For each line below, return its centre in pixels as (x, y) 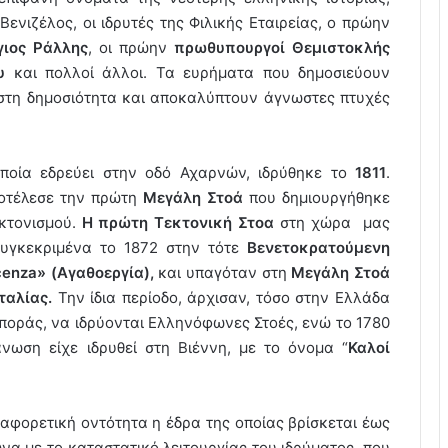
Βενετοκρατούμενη (314, 247)
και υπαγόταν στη (222, 272)
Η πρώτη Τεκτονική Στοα (178, 222)
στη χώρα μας (332, 222)
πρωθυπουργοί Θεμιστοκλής (282, 47)
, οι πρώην (131, 47)
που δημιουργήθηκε (316, 197)
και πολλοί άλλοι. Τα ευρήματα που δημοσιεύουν (198, 72)
